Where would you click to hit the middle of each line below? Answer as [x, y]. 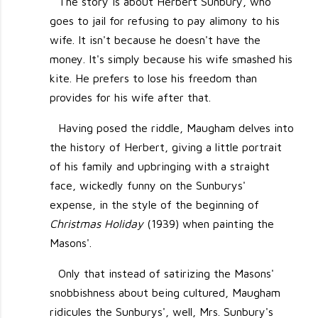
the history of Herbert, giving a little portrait [166, 147]
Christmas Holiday [97, 224]
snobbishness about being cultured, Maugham [165, 293]
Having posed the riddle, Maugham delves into [176, 128]
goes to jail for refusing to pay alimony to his [165, 21]
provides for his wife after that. [131, 98]
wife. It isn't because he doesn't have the [155, 40]
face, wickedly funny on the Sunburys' [148, 186]
